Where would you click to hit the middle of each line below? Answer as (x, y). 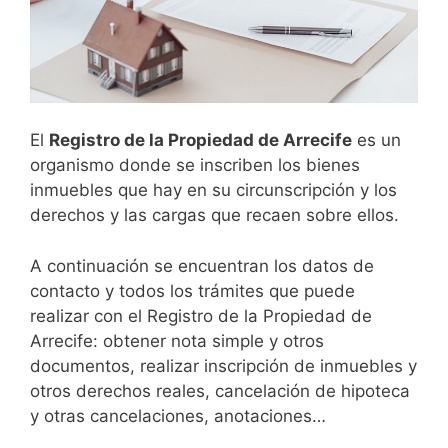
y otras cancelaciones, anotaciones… (178, 415)
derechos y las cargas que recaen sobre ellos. (214, 215)
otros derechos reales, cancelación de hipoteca (220, 390)
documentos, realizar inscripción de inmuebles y (223, 365)
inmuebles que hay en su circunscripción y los (213, 190)
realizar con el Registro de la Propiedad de (201, 315)
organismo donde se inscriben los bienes (195, 165)
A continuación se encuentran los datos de (202, 265)
